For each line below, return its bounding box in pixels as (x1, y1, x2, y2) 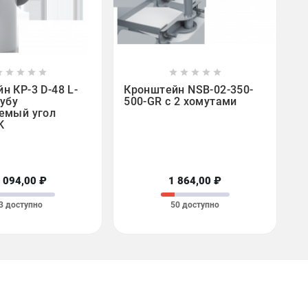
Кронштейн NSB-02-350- (124, 82, 254, 96)
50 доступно (170, 200, 220, 210)
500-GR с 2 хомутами (124, 94, 237, 108)
